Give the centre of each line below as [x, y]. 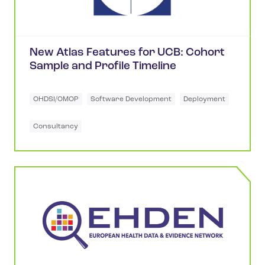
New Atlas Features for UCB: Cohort [127, 53]
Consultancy [56, 127]
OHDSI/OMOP [56, 99]
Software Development [131, 99]
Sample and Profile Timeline [103, 66]
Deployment [204, 99]
